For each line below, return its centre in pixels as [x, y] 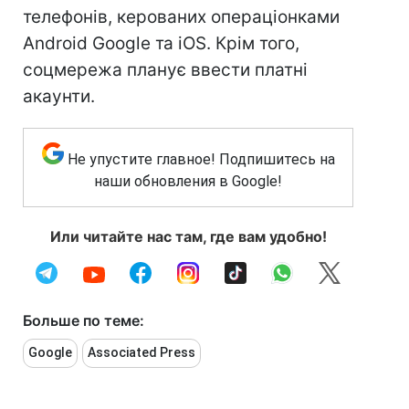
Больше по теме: [84, 320]
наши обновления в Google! [188, 181]
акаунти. [59, 96]
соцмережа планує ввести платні [165, 70]
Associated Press [142, 352]
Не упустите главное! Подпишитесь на [201, 159]
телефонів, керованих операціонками [181, 17]
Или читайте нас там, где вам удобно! [188, 236]
